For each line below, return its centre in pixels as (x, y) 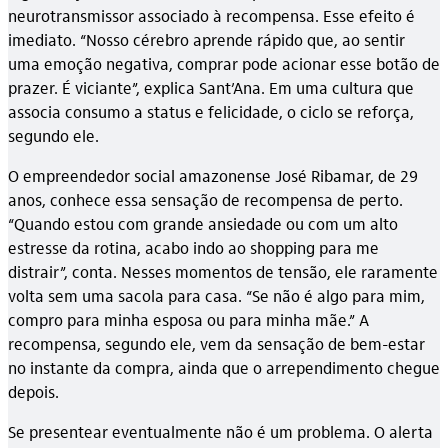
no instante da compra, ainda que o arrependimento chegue (224, 368)
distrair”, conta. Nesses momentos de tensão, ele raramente (223, 272)
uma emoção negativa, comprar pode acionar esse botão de (224, 64)
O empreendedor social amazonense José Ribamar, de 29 (213, 176)
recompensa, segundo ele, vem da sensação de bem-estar (216, 344)
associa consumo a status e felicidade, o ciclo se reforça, (211, 112)
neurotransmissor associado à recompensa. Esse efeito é (211, 16)
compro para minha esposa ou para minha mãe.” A (188, 320)
